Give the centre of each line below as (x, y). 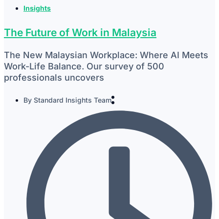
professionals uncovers (54, 77)
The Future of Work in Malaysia (80, 32)
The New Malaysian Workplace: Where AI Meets (106, 55)
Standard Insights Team (72, 100)
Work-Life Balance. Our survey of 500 (84, 66)
